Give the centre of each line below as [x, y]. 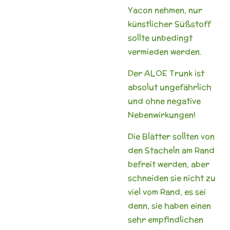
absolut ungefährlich [170, 87]
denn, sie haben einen [169, 205]
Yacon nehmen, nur [165, 10]
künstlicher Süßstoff [169, 24]
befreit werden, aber [169, 164]
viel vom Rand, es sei [167, 191]
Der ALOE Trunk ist [166, 73]
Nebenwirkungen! [162, 114]
